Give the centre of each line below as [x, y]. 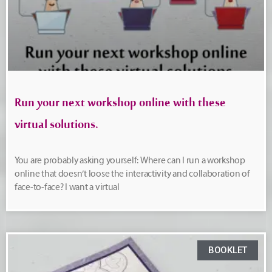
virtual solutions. [56, 127]
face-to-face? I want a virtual [67, 187]
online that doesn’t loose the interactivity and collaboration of [132, 174]
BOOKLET [227, 250]
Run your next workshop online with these [120, 106]
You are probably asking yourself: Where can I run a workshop [130, 160]
